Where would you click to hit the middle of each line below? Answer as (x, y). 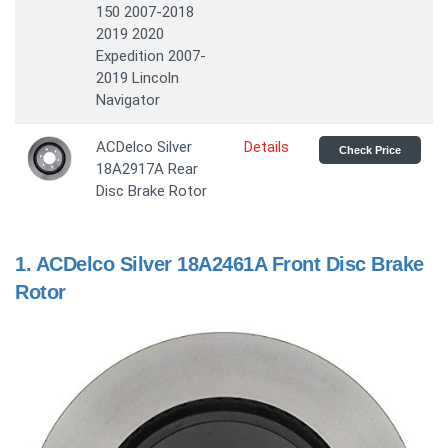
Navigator (128, 100)
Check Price (370, 150)
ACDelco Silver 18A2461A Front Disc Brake (229, 264)
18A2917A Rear (147, 169)
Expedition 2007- (151, 56)
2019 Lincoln (137, 78)
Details (266, 147)
